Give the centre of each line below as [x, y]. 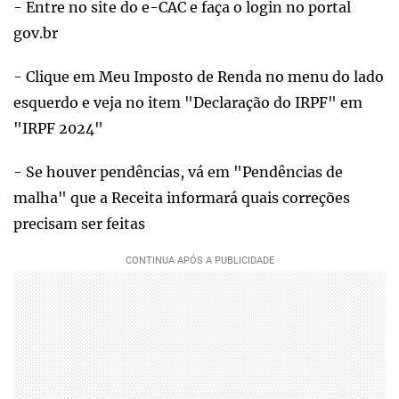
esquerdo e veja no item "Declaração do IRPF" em [188, 103]
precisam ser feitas [79, 224]
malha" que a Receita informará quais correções [182, 198]
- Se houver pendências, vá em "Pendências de [178, 172]
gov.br [36, 33]
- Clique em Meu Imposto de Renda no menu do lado [199, 77]
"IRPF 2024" [58, 129]
